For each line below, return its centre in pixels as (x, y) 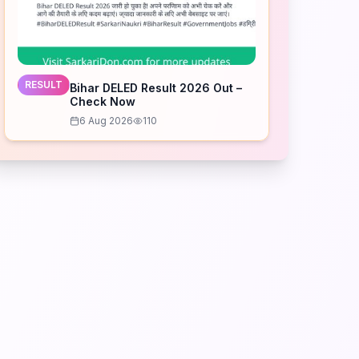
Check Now (103, 101)
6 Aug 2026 (107, 121)
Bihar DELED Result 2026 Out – (156, 88)
